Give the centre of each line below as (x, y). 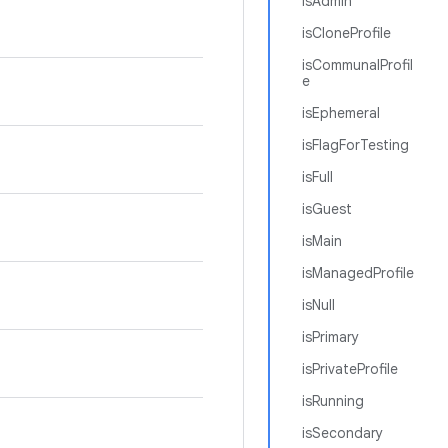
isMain (322, 241)
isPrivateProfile (350, 369)
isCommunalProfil (357, 65)
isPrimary (330, 337)
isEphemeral (341, 113)
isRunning (333, 401)
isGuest (327, 209)
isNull (318, 305)
